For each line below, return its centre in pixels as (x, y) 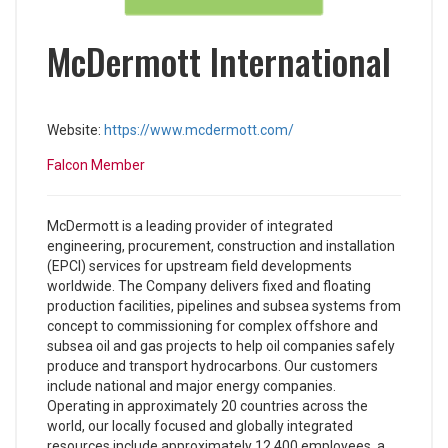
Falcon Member (96, 165)
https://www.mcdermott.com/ (199, 130)
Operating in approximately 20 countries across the (207, 406)
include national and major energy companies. (191, 386)
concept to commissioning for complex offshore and (212, 326)
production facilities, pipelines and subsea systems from (224, 306)
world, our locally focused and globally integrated (200, 426)
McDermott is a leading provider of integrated (190, 226)
